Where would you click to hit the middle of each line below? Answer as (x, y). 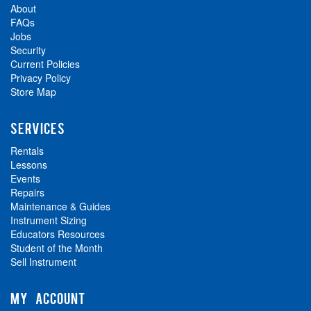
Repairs (27, 193)
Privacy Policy (41, 78)
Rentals (27, 151)
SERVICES (38, 128)
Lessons (29, 165)
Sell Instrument (43, 262)
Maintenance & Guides (60, 207)
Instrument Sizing (49, 220)
